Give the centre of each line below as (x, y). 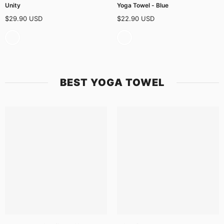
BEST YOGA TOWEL (112, 82)
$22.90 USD (136, 18)
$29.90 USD (24, 18)
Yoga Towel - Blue (143, 5)
